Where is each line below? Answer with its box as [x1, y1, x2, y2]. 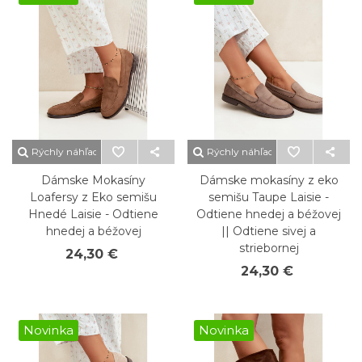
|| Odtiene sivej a [221, 224, 316, 238]
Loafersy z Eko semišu [30, 190, 157, 204]
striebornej [238, 241, 299, 255]
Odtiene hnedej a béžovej [196, 207, 341, 221]
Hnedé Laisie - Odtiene [28, 207, 158, 221]
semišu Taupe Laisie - [208, 190, 329, 204]
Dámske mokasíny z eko [199, 173, 339, 187]
